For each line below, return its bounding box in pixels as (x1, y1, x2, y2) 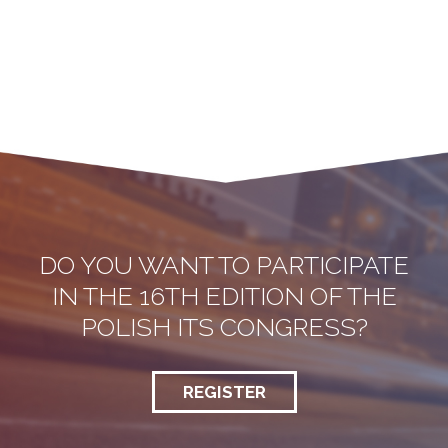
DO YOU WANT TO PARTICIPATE (39, 250, 409, 280)
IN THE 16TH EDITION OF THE (51, 281, 397, 311)
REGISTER (182, 382, 266, 402)
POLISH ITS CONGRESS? (80, 312, 368, 342)
